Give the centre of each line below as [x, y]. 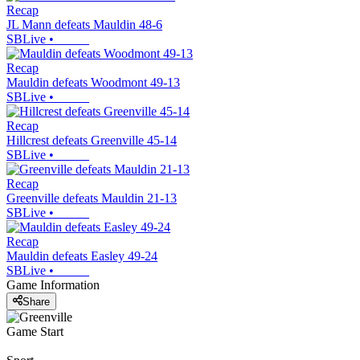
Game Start [35, 331]
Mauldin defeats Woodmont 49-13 [93, 83]
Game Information [53, 285]
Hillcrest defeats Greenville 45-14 [92, 141]
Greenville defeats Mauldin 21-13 [92, 198]
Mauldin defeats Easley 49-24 [82, 256]
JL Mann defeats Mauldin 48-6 [84, 25]
